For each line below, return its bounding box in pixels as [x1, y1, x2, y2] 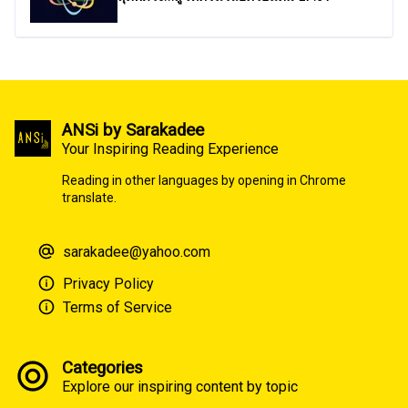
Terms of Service [63, 298, 172, 316]
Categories [62, 358, 143, 379]
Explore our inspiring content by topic [62, 378, 298, 396]
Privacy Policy [63, 274, 154, 292]
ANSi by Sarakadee [62, 120, 204, 141]
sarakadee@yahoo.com [63, 242, 210, 260]
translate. [62, 190, 117, 206]
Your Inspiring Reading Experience [62, 140, 279, 158]
